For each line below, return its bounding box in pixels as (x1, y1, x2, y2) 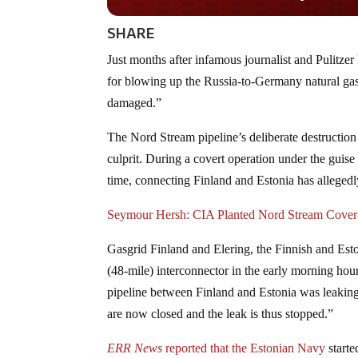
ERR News (107, 341, 163, 356)
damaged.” (107, 96, 162, 110)
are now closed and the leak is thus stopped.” (107, 307, 334, 321)
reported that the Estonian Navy (162, 341, 326, 356)
